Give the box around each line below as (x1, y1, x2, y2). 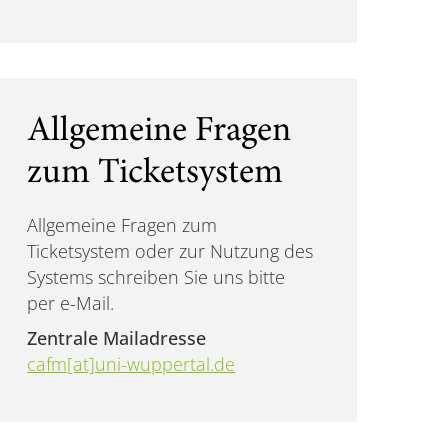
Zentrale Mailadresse (27, 326, 207, 351)
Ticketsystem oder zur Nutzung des (27, 239, 314, 264)
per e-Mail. (27, 291, 115, 316)
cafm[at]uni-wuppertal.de (27, 352, 236, 377)
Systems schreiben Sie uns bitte (27, 265, 286, 290)
